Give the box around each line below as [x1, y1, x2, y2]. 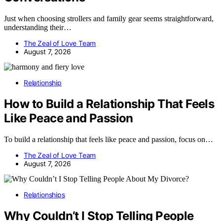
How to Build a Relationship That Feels [4, 97, 215, 111]
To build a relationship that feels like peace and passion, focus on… [4, 135, 213, 144]
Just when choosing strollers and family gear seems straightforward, [4, 14, 214, 23]
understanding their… [4, 23, 72, 32]
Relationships [24, 190, 65, 199]
